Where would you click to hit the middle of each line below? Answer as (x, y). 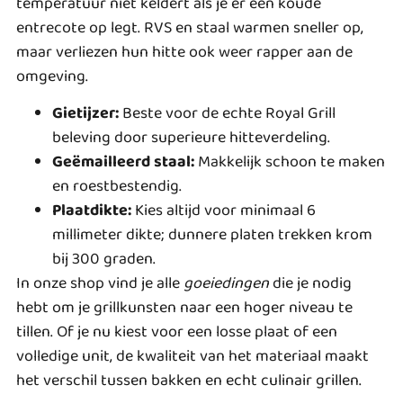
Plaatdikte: (92, 211)
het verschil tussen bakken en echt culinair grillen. (189, 381)
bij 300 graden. (104, 260)
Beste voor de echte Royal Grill (227, 114)
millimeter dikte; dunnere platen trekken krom (212, 235)
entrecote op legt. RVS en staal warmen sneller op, (190, 27)
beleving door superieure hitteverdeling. (191, 138)
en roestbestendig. (117, 187)
